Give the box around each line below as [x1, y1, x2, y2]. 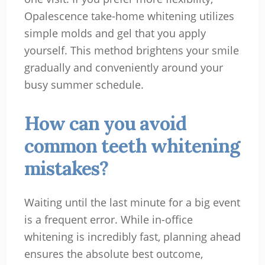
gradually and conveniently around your [24, 60, 223, 75]
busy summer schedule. [24, 77, 144, 92]
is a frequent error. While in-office [24, 212, 193, 227]
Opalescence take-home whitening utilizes [24, 9, 234, 24]
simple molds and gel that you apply [24, 26, 206, 41]
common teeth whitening [24, 134, 240, 159]
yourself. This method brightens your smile [24, 43, 239, 58]
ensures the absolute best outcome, [24, 247, 203, 261]
